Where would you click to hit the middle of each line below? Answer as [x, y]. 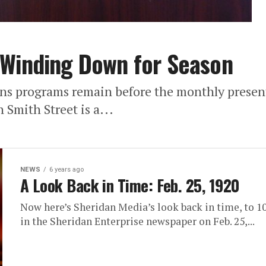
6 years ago [66, 170]
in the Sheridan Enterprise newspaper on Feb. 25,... [137, 221]
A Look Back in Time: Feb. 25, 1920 [130, 186]
